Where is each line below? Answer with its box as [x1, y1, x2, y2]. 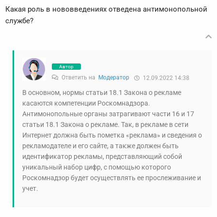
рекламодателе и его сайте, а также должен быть [22, 142, 179, 150]
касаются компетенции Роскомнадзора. [22, 99, 150, 108]
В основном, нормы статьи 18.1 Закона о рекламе [22, 89, 181, 97]
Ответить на [60, 74, 98, 81]
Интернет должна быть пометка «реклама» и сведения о [22, 131, 202, 139]
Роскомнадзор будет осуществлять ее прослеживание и [22, 174, 201, 182]
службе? [5, 16, 33, 26]
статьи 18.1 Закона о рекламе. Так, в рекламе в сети [22, 121, 188, 129]
